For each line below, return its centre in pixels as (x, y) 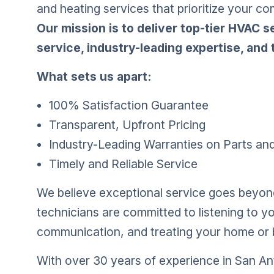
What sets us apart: (94, 76)
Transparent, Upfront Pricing (127, 125)
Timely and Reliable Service (123, 164)
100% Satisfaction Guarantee (129, 105)
